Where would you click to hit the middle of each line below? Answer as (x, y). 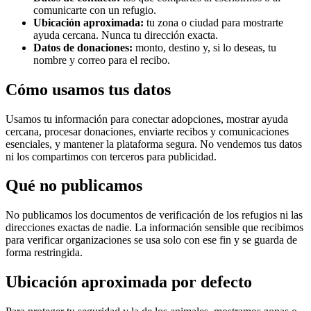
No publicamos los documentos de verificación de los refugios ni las (154, 215)
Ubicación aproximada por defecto (129, 282)
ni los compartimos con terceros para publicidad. (111, 156)
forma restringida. (44, 253)
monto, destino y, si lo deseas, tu (204, 47)
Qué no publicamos (74, 186)
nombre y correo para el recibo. (102, 60)
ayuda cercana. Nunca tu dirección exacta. (126, 35)
